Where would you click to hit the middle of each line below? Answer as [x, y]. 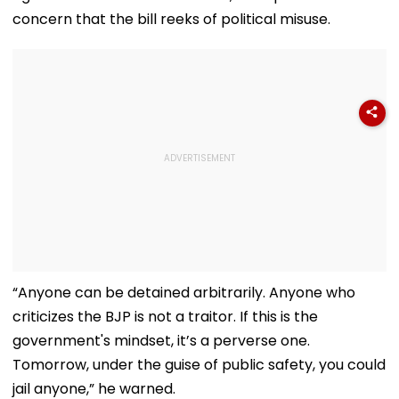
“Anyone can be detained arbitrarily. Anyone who [184, 292]
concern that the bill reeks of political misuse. [171, 19]
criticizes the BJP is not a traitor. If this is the [165, 316]
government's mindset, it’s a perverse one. [161, 340]
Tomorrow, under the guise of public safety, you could [199, 364]
